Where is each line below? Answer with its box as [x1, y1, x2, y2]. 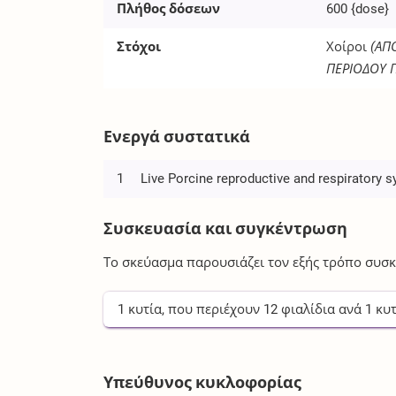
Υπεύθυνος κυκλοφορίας [103, 372, 302, 392]
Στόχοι [117, 38, 162, 55]
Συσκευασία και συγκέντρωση [103, 218, 348, 238]
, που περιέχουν [162, 301, 264, 317]
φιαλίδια [281, 301, 336, 317]
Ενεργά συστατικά [103, 126, 251, 146]
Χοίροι [326, 38, 368, 55]
